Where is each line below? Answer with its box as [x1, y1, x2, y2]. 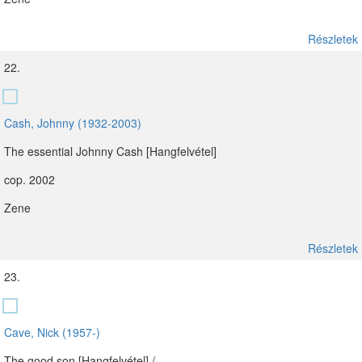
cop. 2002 [4, 171, 55, 187]
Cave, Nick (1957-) [4, 324, 100, 340]
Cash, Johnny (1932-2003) [4, 115, 141, 131]
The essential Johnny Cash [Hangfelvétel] [4, 143, 217, 159]
